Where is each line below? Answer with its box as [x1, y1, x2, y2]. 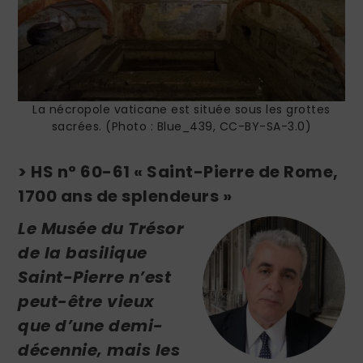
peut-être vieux [18, 290, 155, 314]
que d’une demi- [18, 314, 164, 338]
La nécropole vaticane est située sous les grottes [32, 101, 331, 118]
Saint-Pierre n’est [18, 266, 172, 289]
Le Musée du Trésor [18, 217, 185, 241]
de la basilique [18, 241, 147, 265]
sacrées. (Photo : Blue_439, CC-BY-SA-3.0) [51, 118, 312, 135]
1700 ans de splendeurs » [18, 185, 233, 208]
